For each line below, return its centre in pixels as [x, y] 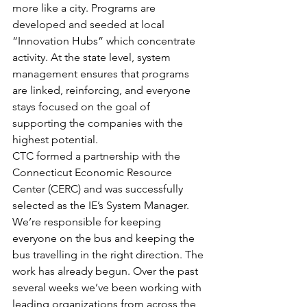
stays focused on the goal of [83, 107]
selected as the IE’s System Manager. [102, 205]
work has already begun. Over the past [107, 271]
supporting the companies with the [99, 123]
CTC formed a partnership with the [98, 156]
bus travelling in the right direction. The [109, 255]
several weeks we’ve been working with [108, 287]
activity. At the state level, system [93, 57]
